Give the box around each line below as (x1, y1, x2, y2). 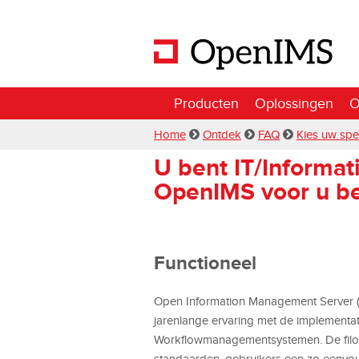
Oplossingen (255, 95, 333, 111)
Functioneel (154, 251, 256, 273)
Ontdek (203, 127, 241, 141)
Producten (174, 95, 239, 111)
